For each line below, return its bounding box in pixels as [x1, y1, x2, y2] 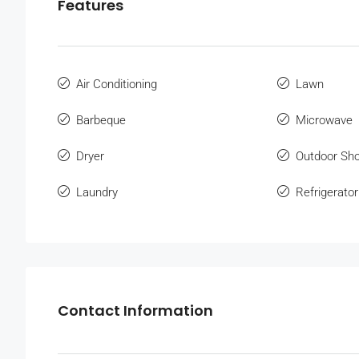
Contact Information [58, 300, 213, 321]
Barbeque [76, 113, 126, 128]
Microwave [296, 113, 353, 128]
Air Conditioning [76, 77, 157, 92]
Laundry [76, 185, 118, 200]
